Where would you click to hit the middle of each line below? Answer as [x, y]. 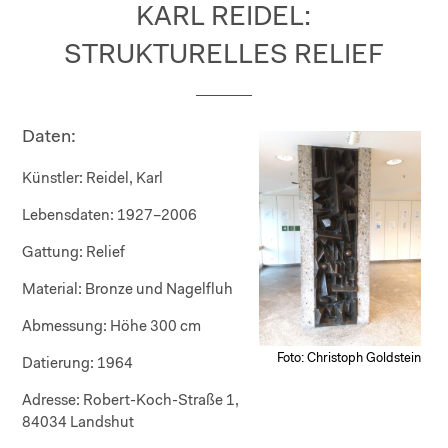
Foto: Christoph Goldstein [348, 358]
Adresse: [51, 401]
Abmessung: [65, 327]
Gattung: [53, 253]
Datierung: [58, 364]
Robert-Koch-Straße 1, [160, 401]
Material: [52, 290]
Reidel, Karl [123, 179]
